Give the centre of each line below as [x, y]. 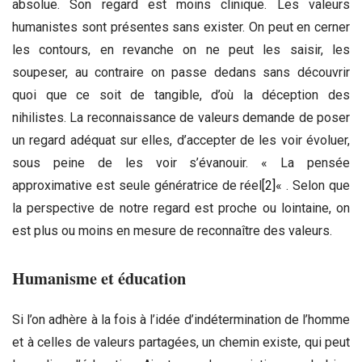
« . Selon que [313, 185]
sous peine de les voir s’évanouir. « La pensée [181, 162]
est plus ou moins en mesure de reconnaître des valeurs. [172, 230]
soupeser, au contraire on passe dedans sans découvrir [181, 72]
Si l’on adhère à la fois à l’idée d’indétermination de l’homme [181, 320]
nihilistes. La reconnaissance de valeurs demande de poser [181, 117]
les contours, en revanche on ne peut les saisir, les [181, 49]
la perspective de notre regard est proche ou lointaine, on [181, 208]
